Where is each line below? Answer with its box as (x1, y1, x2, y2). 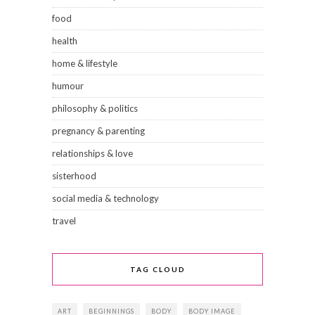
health (52, 35, 77, 47)
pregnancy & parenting (52, 125, 145, 137)
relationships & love (52, 148, 133, 160)
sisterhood (52, 170, 96, 182)
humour (52, 80, 84, 92)
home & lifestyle (52, 58, 117, 70)
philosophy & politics (52, 103, 138, 115)
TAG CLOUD (129, 265, 186, 274)
